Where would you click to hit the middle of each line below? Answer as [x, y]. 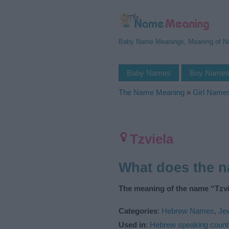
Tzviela [152, 139]
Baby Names [149, 73]
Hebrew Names [188, 211]
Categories [138, 211]
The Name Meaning [152, 92]
